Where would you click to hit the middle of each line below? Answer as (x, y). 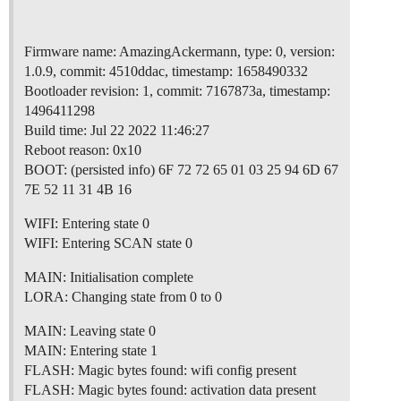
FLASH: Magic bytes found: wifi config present (160, 371)
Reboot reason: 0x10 (83, 150)
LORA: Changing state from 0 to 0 (123, 297)
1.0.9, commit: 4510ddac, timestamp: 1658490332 (166, 72)
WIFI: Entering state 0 (87, 224)
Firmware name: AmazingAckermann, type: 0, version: (179, 52)
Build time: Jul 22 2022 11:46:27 (117, 131)
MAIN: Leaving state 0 (90, 331)
